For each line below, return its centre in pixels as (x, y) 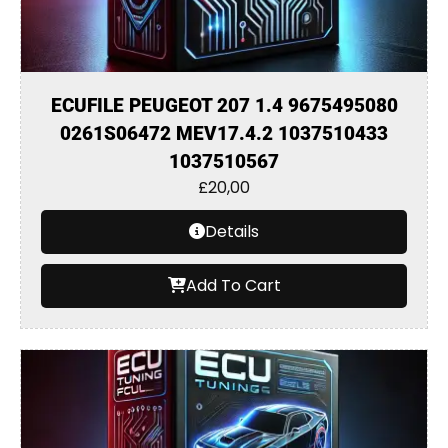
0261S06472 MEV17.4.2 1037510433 (224, 133)
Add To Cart (233, 285)
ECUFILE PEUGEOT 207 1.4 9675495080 (224, 105)
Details (232, 231)
